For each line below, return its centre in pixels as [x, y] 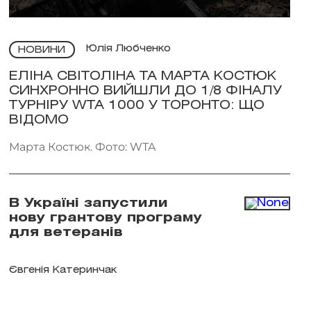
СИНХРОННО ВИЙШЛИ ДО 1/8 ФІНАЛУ [145, 91]
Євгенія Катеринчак [62, 270]
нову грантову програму [105, 218]
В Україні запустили [88, 203]
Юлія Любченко [128, 49]
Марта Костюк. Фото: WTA [82, 146]
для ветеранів [66, 232]
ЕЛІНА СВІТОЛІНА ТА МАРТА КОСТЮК [142, 76]
